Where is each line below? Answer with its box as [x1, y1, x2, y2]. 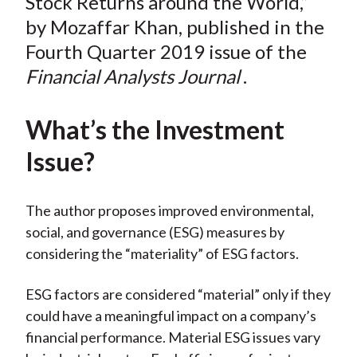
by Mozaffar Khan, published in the [25, 15, 324, 39]
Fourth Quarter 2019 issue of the [25, 40, 307, 64]
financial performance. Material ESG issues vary [25, 328, 320, 347]
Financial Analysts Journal [25, 65, 240, 88]
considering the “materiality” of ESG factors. [25, 245, 299, 263]
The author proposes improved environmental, [25, 202, 314, 220]
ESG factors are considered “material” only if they [25, 285, 331, 304]
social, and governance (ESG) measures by [25, 223, 284, 241]
